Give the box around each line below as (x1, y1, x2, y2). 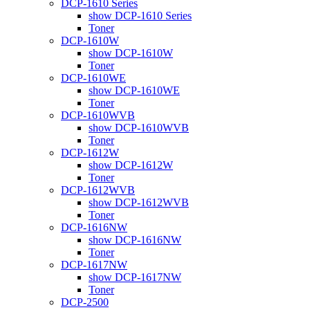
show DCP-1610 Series (89, 9, 192, 21)
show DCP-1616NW (89, 233, 181, 246)
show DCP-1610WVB (89, 121, 189, 134)
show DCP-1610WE (89, 84, 180, 96)
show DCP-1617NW (89, 271, 181, 283)
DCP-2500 (61, 295, 109, 308)
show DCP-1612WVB (89, 196, 189, 208)
